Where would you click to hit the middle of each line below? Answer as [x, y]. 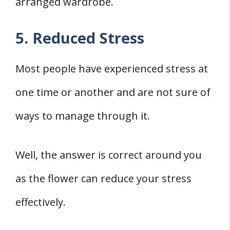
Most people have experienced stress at [112, 68]
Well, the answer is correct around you [109, 155]
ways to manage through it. [83, 116]
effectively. [41, 202]
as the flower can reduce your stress [103, 178]
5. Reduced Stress [80, 37]
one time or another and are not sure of [113, 92]
